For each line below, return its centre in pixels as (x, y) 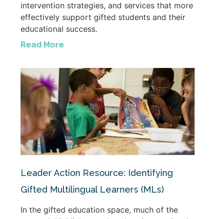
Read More (42, 44)
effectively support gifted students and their (103, 17)
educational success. (59, 29)
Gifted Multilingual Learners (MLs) (92, 189)
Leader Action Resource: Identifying (97, 173)
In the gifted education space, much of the (99, 209)
